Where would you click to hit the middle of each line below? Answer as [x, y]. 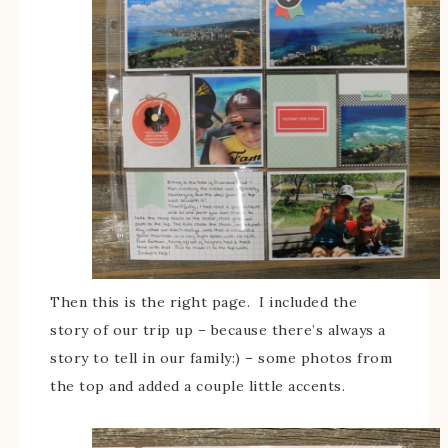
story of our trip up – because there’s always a [218, 330]
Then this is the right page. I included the [203, 302]
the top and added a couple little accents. [197, 386]
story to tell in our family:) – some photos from [221, 358]
